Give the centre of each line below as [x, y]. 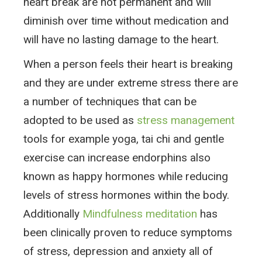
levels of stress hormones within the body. [126, 195]
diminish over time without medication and [126, 20]
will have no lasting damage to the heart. [121, 39]
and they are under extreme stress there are [131, 82]
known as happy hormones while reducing [126, 176]
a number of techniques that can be [110, 101]
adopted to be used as [80, 120]
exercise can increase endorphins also [117, 157]
